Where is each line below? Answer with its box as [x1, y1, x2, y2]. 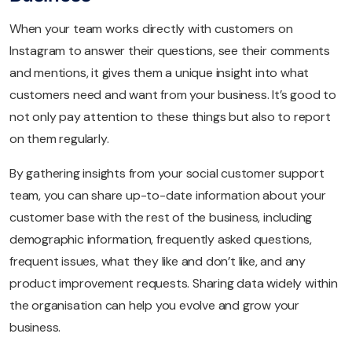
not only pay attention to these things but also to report [9, 108, 331, 125]
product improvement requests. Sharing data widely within [9, 274, 338, 291]
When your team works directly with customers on [9, 20, 293, 37]
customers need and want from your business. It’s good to [9, 86, 336, 103]
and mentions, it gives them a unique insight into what [9, 64, 310, 81]
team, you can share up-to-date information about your [9, 186, 326, 203]
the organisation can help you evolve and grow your [9, 296, 299, 313]
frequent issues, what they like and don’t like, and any [9, 252, 306, 269]
